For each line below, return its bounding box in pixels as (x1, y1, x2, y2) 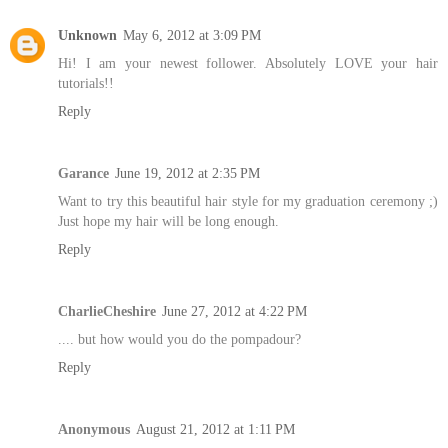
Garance (58, 165, 109, 182)
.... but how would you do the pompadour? (58, 331, 301, 348)
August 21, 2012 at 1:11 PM (136, 421, 295, 438)
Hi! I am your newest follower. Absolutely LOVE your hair (58, 55, 438, 72)
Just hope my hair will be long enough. (58, 213, 279, 230)
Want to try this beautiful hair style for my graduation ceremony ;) (58, 193, 438, 210)
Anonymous (58, 421, 130, 438)
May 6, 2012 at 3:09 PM (123, 27, 261, 44)
